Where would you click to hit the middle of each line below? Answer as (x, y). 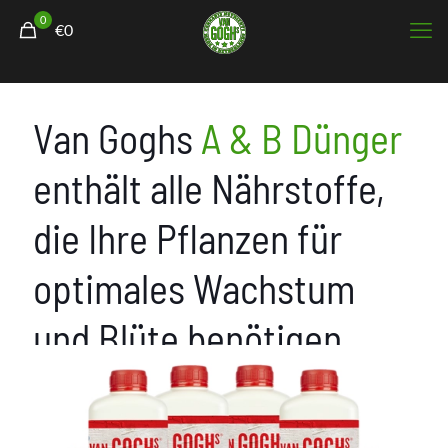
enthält (91, 188)
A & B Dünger (301, 138)
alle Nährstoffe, (267, 188)
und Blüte (110, 338)
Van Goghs (117, 138)
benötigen (264, 338)
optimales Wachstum (194, 288)
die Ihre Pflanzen (161, 238)
